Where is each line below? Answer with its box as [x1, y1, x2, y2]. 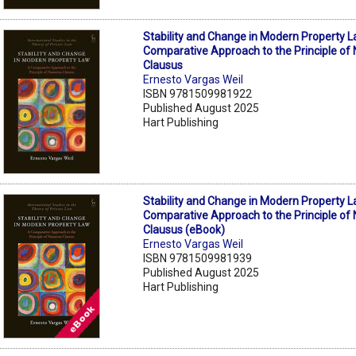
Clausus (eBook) [143, 223, 226, 237]
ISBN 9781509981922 [143, 87, 253, 101]
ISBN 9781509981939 [143, 252, 253, 265]
